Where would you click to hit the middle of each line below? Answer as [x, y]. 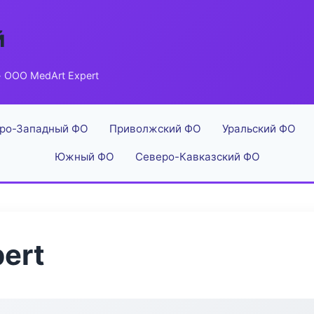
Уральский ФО [259, 129]
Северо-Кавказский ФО [197, 157]
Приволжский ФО [155, 129]
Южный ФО [84, 157]
